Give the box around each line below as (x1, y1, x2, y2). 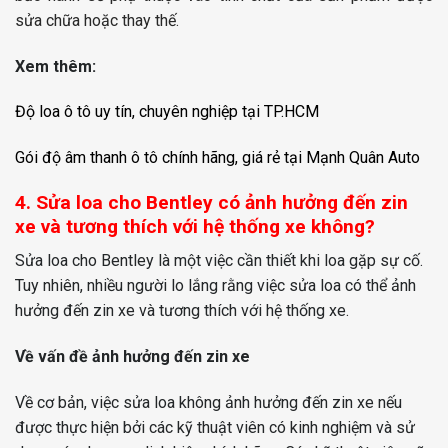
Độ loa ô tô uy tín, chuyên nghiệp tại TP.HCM (15, 102, 319, 122)
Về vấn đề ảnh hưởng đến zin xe (15, 347, 250, 367)
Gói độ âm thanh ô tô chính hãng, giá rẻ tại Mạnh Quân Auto (15, 148, 420, 168)
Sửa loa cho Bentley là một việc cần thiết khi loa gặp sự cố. (15, 251, 423, 271)
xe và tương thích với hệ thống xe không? (15, 214, 375, 238)
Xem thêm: (15, 56, 96, 76)
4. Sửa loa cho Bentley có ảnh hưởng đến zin (15, 190, 408, 214)
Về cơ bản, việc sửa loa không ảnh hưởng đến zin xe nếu (15, 393, 402, 413)
